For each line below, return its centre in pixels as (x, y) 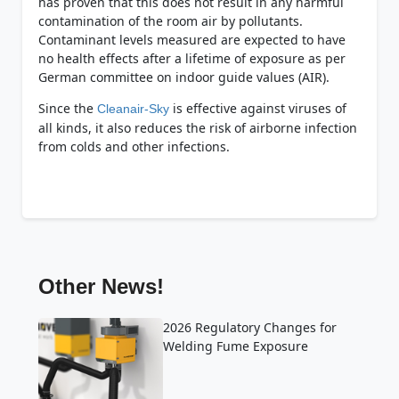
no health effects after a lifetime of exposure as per (191, 59)
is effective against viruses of (257, 109)
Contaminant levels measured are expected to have (191, 40)
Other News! (101, 287)
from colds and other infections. (134, 147)
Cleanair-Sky (133, 109)
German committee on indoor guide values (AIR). (183, 77)
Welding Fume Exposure (235, 346)
